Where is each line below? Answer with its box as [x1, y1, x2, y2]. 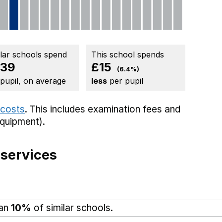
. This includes [25, 103, 88, 115]
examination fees [88, 103, 162, 115]
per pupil [107, 75, 143, 86]
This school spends [91, 49, 164, 59]
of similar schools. [31, 202, 113, 214]
